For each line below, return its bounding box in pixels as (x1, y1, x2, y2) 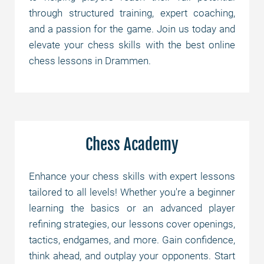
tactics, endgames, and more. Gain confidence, (29, 234, 235, 246)
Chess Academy (85, 134, 179, 154)
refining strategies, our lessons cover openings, (29, 218, 235, 230)
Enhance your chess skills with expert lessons (29, 170, 235, 182)
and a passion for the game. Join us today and (29, 23, 235, 35)
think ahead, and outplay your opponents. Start (29, 250, 235, 262)
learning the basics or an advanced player (29, 202, 235, 214)
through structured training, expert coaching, (29, 7, 235, 19)
